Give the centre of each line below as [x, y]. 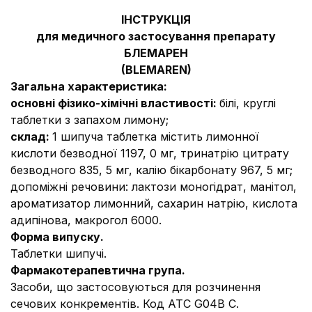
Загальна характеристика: [89, 86]
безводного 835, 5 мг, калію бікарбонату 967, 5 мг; [151, 170]
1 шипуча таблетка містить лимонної [156, 136]
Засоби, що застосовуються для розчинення [135, 287]
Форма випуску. [57, 237]
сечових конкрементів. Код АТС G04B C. [125, 304]
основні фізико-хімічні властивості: [115, 103]
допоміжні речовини [68, 187]
